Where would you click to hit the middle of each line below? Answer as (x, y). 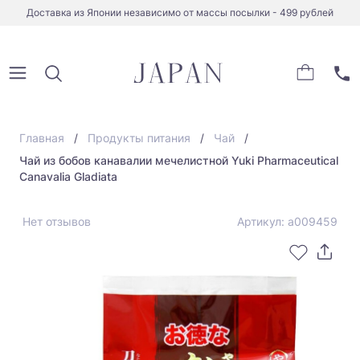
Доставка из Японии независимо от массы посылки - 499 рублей (180, 12)
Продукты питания (139, 138)
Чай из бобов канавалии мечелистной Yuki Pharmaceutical (179, 160)
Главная (42, 138)
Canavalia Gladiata (68, 176)
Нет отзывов (57, 221)
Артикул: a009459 (287, 221)
